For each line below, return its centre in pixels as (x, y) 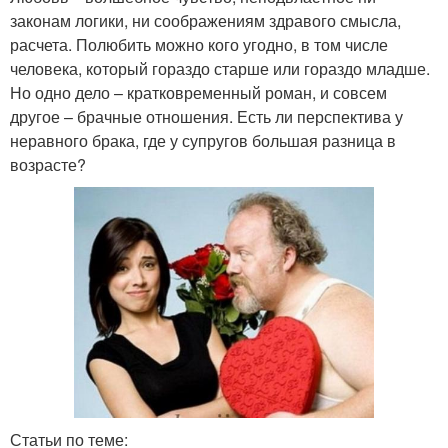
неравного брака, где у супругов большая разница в (203, 141)
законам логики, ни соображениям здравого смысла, (205, 21)
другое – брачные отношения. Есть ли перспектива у (206, 117)
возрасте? (48, 165)
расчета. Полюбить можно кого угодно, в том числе (199, 45)
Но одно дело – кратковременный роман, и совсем (198, 93)
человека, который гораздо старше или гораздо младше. (220, 69)
